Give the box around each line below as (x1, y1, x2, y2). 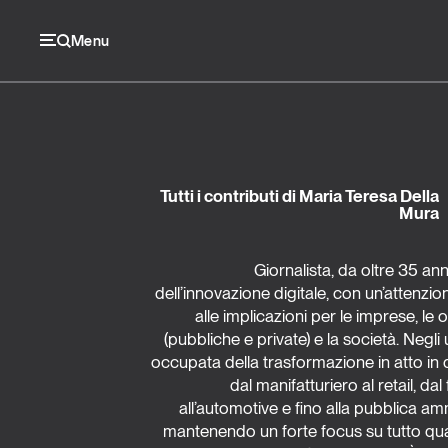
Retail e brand (40, 368, 245, 409)
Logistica (40, 319, 176, 360)
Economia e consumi (40, 221, 350, 261)
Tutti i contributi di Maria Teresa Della (160, 186, 440, 206)
